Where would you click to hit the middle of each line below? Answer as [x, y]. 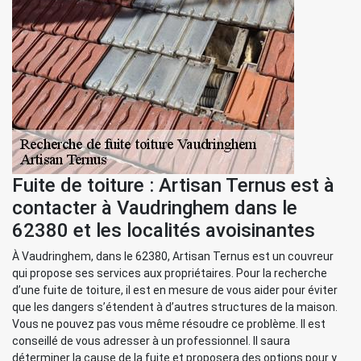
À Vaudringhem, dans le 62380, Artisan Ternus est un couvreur [173, 256]
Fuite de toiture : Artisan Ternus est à [173, 185]
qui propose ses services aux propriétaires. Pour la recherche [170, 273]
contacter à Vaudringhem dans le [155, 208]
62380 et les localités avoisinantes [164, 230]
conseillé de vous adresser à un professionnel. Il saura [151, 341]
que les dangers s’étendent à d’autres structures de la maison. [175, 307]
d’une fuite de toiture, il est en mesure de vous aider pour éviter [175, 290]
